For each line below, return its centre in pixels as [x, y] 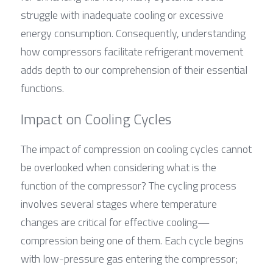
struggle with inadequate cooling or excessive [122, 15]
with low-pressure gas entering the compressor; [129, 258]
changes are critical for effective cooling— [115, 222]
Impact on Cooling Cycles [96, 119]
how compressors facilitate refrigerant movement [132, 51]
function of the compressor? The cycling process [129, 185]
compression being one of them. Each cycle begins [132, 240]
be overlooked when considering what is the [119, 167]
